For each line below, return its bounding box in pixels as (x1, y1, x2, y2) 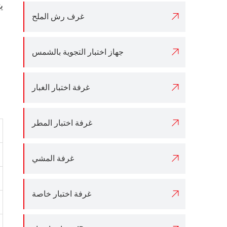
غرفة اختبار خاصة (32, 189, 91, 199)
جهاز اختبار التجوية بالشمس (32, 47, 124, 57)
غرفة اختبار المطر (32, 118, 92, 128)
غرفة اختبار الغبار (32, 83, 90, 92)
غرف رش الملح (32, 12, 84, 21)
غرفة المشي (32, 154, 74, 163)
